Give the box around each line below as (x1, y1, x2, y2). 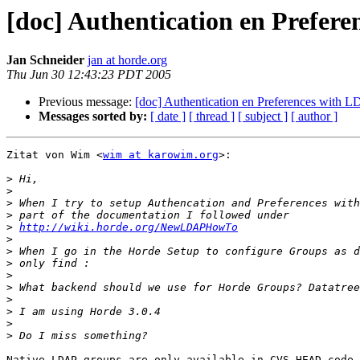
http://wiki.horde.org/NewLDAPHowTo (19, 221, 238, 234)
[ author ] (291, 109, 337, 124)
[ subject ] (238, 109, 288, 124)
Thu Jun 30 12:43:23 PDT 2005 (6, 67, 171, 82)
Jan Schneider (6, 53, 84, 67)
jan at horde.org (88, 53, 167, 67)
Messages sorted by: (39, 109, 147, 124)
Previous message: (39, 95, 135, 109)
